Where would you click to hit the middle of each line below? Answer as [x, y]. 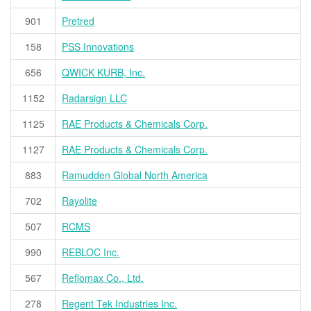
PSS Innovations [98, 47]
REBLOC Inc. [91, 252]
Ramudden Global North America [135, 175]
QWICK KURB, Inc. [104, 73]
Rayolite [80, 201]
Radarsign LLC [95, 98]
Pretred [78, 21]
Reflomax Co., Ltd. [103, 278]
